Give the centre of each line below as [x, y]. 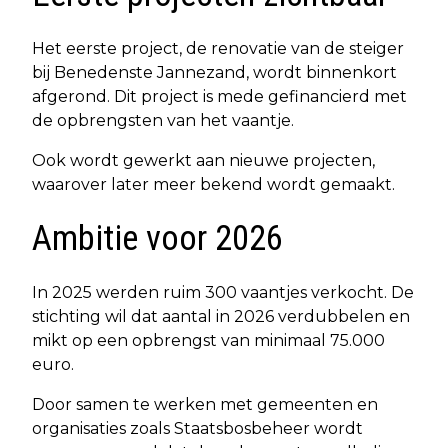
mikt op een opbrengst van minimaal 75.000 [208, 340]
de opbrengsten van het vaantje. [163, 120]
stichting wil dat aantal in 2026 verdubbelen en [221, 316]
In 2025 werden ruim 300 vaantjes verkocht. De [223, 292]
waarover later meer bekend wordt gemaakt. [213, 184]
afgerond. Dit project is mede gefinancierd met [219, 96]
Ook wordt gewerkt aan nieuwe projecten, [203, 160]
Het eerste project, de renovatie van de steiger [218, 48]
